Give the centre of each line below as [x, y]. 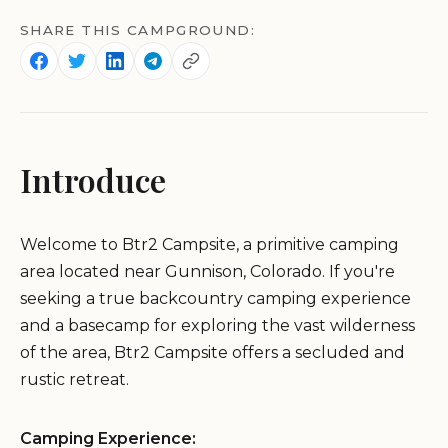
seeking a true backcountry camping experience [215, 299]
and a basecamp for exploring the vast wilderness [217, 326]
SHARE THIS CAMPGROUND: [137, 30]
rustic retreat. [74, 380]
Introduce [93, 180]
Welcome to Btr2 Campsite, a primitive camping [209, 245]
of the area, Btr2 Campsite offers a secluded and [212, 353]
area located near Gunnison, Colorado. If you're [207, 272]
